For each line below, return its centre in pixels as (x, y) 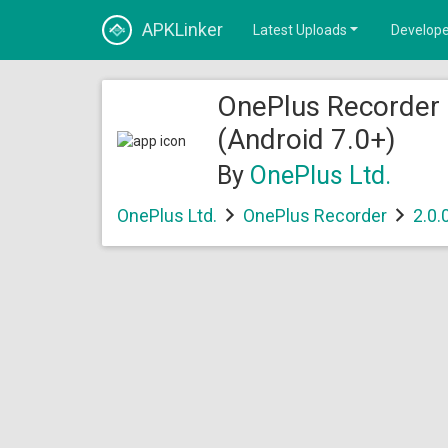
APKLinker (182, 29)
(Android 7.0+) (306, 139)
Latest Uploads (300, 30)
